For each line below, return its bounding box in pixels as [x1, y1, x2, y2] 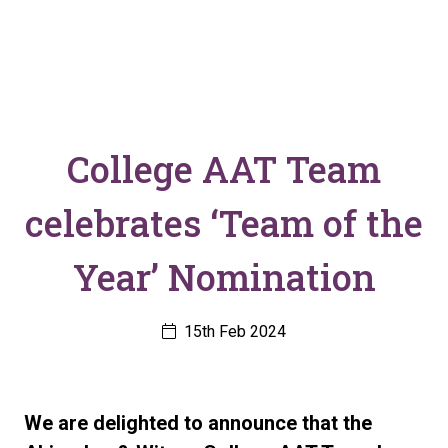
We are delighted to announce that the [24, 411, 372, 435]
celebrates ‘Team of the [25, 199, 423, 247]
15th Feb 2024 [180, 322, 286, 341]
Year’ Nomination [72, 253, 376, 301]
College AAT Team [67, 145, 381, 193]
